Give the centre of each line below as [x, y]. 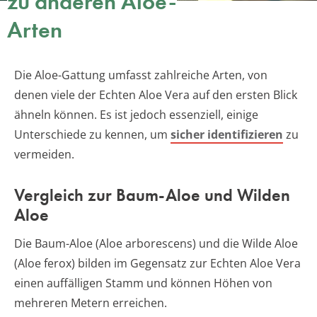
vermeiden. [44, 154]
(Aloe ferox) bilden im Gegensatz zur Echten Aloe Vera [157, 263]
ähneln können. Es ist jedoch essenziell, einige [136, 114]
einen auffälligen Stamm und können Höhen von [143, 283]
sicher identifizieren [227, 134]
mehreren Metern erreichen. [91, 302]
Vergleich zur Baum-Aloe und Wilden [152, 195]
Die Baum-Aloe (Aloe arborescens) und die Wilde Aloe [156, 243]
